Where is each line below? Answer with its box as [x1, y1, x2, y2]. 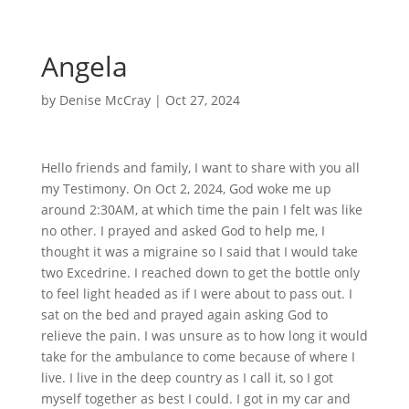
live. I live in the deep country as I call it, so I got [40, 369, 333, 386]
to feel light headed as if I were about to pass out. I [40, 285, 352, 302]
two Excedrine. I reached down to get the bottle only [40, 264, 360, 281]
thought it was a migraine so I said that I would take [40, 243, 358, 260]
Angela [40, 47, 128, 85]
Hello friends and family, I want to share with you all [40, 159, 360, 176]
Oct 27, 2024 [164, 91, 240, 109]
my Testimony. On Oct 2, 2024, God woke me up [40, 180, 331, 197]
